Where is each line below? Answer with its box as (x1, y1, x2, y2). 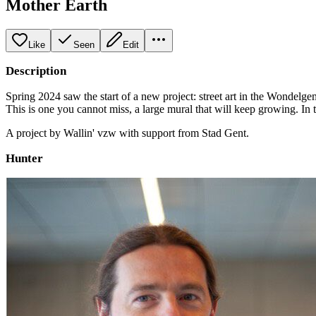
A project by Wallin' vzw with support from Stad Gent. (6, 126, 249, 139)
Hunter (6, 151, 43, 165)
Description (6, 63, 66, 78)
